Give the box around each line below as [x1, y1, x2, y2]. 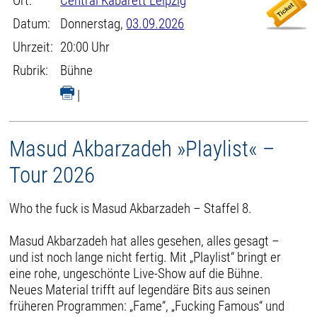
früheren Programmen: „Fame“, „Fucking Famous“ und [9, 297, 285, 314]
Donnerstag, [60, 16, 127, 32]
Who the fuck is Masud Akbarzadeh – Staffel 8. [9, 200, 255, 217]
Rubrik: [13, 62, 49, 79]
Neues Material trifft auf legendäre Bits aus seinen [9, 281, 271, 298]
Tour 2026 [9, 162, 96, 188]
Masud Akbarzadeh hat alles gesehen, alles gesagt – [9, 232, 280, 249]
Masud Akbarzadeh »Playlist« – [9, 136, 276, 162]
